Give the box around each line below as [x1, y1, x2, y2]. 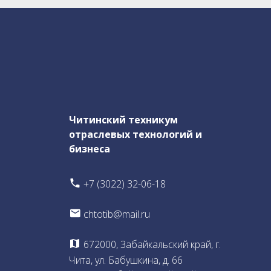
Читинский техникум [69, 113, 178, 126]
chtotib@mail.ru [81, 207, 150, 221]
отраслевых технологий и [69, 127, 202, 141]
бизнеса [69, 142, 110, 155]
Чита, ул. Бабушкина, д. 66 [69, 253, 183, 267]
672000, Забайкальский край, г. [81, 237, 221, 251]
